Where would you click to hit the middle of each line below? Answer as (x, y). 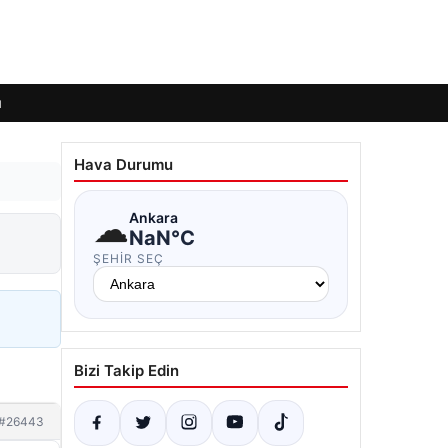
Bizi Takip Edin (126, 370)
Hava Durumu (123, 164)
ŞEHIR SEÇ (128, 258)
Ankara (153, 217)
